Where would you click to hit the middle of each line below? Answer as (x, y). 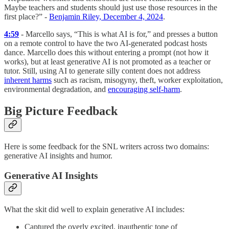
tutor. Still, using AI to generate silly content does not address (102, 71)
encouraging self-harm (144, 89)
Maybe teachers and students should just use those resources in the (111, 8)
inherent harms (28, 80)
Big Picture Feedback (61, 111)
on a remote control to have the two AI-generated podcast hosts (106, 43)
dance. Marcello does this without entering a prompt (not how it (106, 53)
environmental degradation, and (56, 89)
